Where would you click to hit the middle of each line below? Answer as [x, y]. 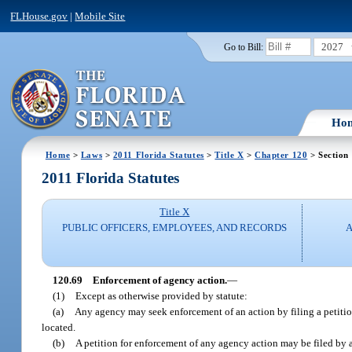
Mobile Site [100, 16]
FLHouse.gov [39, 16]
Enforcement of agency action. [159, 280]
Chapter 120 [281, 154]
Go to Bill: [243, 47]
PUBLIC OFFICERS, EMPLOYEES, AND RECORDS [175, 228]
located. [59, 327]
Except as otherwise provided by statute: [162, 295]
